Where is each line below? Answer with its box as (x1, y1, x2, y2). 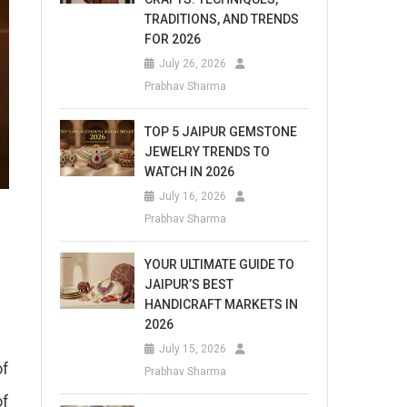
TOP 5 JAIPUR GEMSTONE (144, 124, 298, 139)
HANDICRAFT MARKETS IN (144, 297, 299, 312)
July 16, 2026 (159, 190, 227, 203)
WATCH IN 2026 (144, 164, 235, 179)
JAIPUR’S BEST (144, 277, 234, 292)
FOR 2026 (144, 32, 202, 46)
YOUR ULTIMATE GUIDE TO (144, 257, 295, 272)
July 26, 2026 (159, 57, 227, 70)
